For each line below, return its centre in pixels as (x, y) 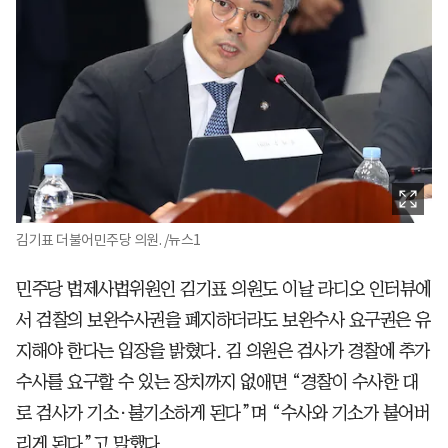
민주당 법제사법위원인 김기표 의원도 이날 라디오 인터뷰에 (223, 289)
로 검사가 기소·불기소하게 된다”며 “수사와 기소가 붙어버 (222, 413)
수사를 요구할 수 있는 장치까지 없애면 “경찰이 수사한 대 (217, 382)
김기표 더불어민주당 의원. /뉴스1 (108, 240)
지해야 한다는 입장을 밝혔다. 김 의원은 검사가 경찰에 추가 (223, 351)
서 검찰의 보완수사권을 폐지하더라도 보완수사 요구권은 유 (223, 320)
